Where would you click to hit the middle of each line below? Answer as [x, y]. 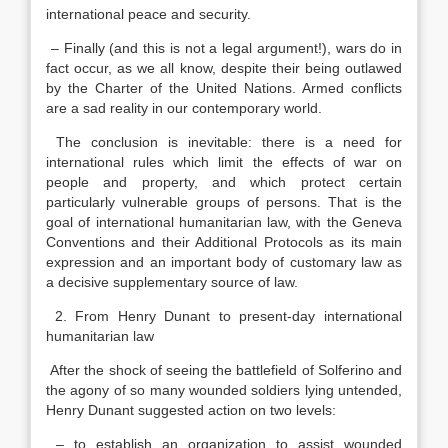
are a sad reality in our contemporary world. [184, 108]
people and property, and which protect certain [224, 182]
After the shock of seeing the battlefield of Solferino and [224, 370]
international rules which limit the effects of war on [224, 162]
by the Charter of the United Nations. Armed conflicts [224, 88]
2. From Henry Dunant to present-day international [224, 316]
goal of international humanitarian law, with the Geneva [224, 222]
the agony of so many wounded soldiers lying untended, [224, 390]
